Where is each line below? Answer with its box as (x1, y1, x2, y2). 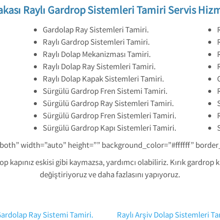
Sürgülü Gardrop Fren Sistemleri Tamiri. (43, 110, 176, 120)
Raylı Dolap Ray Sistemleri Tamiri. (43, 61, 156, 71)
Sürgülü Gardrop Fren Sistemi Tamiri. (43, 85, 167, 96)
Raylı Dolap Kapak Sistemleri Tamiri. (43, 73, 164, 83)
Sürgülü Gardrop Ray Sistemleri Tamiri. (43, 98, 174, 108)
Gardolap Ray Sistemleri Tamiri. (43, 24, 149, 34)
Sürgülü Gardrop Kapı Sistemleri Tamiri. (43, 122, 176, 133)
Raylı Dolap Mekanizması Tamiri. (43, 49, 151, 59)
